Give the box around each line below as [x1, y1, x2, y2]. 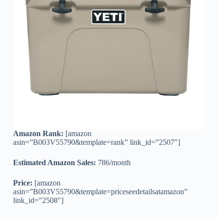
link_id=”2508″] [13, 196, 63, 204]
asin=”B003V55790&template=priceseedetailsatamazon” [13, 187, 187, 196]
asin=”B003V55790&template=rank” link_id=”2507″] [13, 138, 180, 146]
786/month [95, 158, 131, 167]
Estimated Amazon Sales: [13, 158, 96, 167]
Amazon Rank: [13, 129, 63, 138]
